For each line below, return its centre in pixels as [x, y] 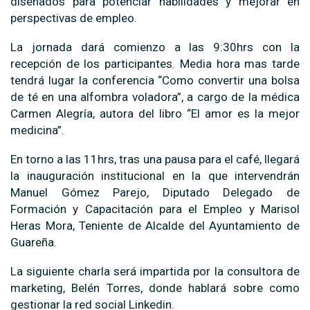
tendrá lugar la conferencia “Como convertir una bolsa [155, 80]
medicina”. [37, 130]
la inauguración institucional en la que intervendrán [155, 175]
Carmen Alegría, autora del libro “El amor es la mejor [155, 113]
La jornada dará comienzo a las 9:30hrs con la [155, 47]
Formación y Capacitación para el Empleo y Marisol [155, 209]
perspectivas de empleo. [74, 18]
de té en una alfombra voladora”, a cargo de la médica [155, 97]
